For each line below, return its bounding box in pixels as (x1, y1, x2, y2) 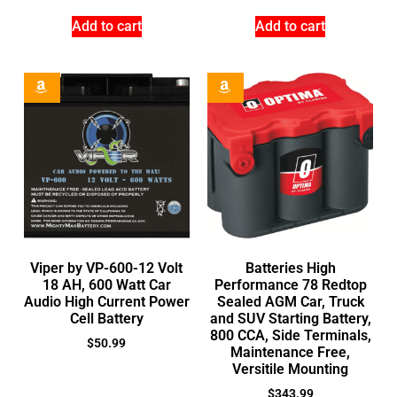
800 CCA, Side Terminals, (209, 327, 371, 345)
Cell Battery (69, 310, 144, 328)
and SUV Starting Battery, (209, 310, 371, 328)
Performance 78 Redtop (214, 276, 367, 294)
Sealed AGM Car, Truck (216, 293, 364, 311)
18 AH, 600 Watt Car (42, 276, 171, 294)
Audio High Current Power (23, 293, 190, 311)
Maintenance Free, (230, 344, 351, 362)
